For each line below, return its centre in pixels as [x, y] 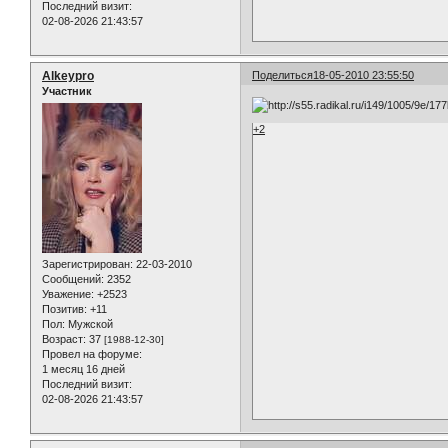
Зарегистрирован [86, 264]
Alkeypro [68, 75]
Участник [67, 90]
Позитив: [64, 309]
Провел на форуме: [92, 354]
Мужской [89, 324]
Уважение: [68, 294]
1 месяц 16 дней [83, 369]
